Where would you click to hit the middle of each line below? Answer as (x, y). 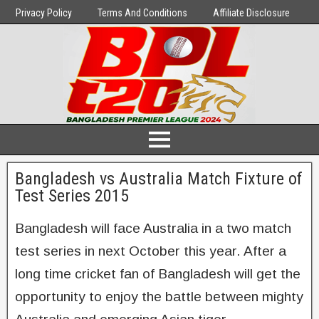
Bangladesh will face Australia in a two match (153, 228)
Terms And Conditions (142, 13)
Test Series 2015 (72, 196)
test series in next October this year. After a (151, 251)
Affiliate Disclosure (251, 13)
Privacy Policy (44, 13)
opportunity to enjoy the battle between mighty (159, 297)
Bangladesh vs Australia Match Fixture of (159, 179)
